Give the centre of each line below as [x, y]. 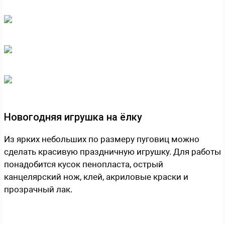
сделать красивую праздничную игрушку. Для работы [113, 151]
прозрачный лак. [38, 189]
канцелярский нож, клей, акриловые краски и [96, 177]
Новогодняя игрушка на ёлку [73, 117]
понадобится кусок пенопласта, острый [84, 164]
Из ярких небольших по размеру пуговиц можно [102, 139]
